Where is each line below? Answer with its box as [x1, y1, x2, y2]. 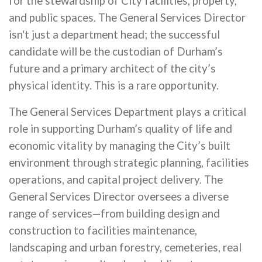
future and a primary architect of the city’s [9, 62, 216, 75]
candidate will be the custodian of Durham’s [9, 45, 223, 58]
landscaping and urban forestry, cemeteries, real [9, 241, 242, 254]
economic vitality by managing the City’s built [9, 139, 230, 152]
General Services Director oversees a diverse [9, 190, 229, 203]
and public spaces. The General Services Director [9, 11, 246, 24]
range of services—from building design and [9, 207, 220, 220]
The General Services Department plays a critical [9, 105, 246, 118]
